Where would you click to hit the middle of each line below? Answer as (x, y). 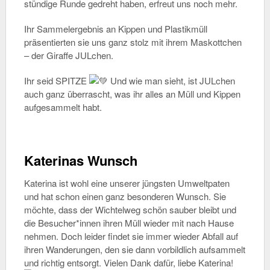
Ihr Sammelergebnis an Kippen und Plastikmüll (115, 29)
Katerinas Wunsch (80, 160)
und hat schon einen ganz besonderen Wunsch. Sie (125, 196)
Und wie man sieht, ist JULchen (172, 80)
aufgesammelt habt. (63, 107)
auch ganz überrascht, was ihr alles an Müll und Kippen (132, 94)
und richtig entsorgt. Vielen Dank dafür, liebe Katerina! (128, 262)
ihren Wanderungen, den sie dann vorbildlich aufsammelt (134, 249)
